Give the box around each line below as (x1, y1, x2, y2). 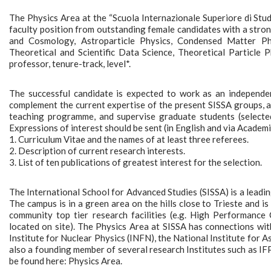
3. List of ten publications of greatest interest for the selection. (9, 157, 262, 168)
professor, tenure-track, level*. (9, 58, 131, 70)
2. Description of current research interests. (9, 145, 185, 157)
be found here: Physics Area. (9, 255, 122, 267)
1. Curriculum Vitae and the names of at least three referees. (9, 134, 249, 145)
